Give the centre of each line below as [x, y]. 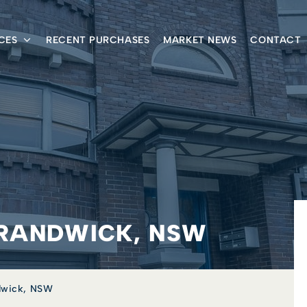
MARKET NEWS [200, 40]
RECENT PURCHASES [98, 40]
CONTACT [276, 40]
